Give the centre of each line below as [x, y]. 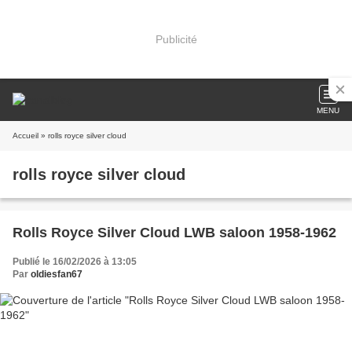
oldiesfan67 [57, 274]
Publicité [176, 39]
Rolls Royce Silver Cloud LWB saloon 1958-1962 [174, 233]
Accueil [26, 136]
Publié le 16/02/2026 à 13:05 [75, 262]
